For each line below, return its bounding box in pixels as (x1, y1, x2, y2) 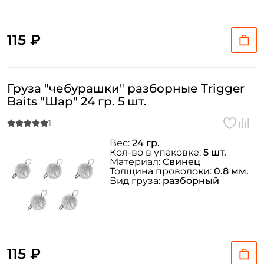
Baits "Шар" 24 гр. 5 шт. (7, 94, 147, 108)
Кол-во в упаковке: (110, 147, 203, 158)
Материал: (110, 156, 163, 167)
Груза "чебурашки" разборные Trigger (7, 81, 245, 95)
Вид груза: (110, 175, 163, 186)
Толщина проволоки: (110, 166, 214, 177)
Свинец (163, 156, 200, 167)
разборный (163, 175, 219, 186)
